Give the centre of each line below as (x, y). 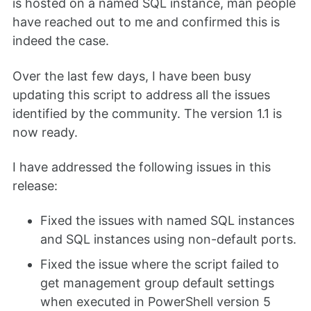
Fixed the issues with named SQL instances (167, 221)
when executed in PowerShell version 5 (155, 302)
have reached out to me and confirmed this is (146, 22)
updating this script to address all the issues (141, 94)
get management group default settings (157, 283)
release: (35, 185)
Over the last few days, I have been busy (132, 76)
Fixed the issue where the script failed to (160, 264)
